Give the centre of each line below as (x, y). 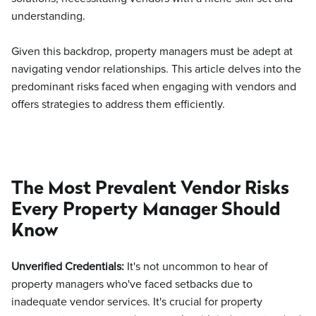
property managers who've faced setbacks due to (132, 284)
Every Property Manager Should (146, 208)
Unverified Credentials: (69, 267)
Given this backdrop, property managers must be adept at (152, 51)
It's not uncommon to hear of (197, 267)
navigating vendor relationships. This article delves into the (156, 69)
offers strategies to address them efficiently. (118, 104)
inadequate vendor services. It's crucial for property (137, 302)
